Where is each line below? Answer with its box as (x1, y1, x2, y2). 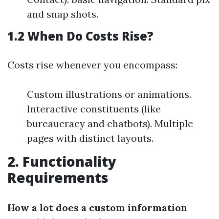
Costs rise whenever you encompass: (7, 59, 177, 71)
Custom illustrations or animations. (27, 88, 191, 100)
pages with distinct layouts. (27, 132, 153, 144)
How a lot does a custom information (7, 201, 187, 214)
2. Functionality (7, 152, 116, 171)
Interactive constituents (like (27, 103, 161, 115)
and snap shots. (27, 8, 98, 20)
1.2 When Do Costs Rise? (7, 28, 153, 44)
